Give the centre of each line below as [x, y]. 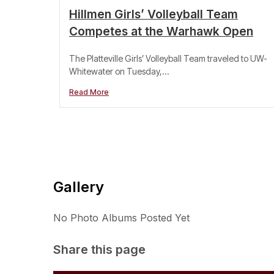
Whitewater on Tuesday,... [119, 72]
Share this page [99, 250]
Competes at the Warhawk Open [161, 31]
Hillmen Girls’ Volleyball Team [154, 14]
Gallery [79, 187]
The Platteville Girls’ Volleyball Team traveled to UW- [168, 59]
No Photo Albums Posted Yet [121, 218]
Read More [89, 92]
